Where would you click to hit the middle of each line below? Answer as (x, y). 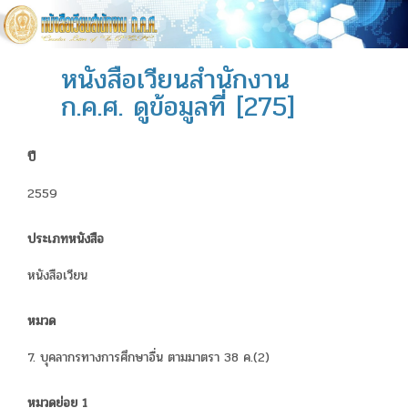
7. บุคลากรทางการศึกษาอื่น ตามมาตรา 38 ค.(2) (148, 357)
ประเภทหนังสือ (66, 239)
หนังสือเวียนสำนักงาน (176, 79)
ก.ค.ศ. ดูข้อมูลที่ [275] (178, 107)
